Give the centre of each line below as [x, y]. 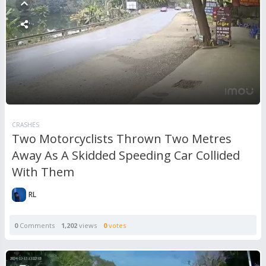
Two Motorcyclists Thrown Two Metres [122, 139]
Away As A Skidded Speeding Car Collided [126, 156]
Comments [36, 226]
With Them [43, 172]
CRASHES [26, 125]
